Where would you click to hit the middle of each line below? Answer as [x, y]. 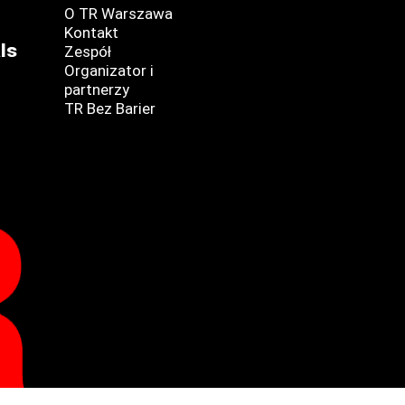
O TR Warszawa [118, 14]
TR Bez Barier [109, 108]
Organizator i [108, 71]
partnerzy [96, 89]
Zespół [87, 52]
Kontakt [91, 33]
